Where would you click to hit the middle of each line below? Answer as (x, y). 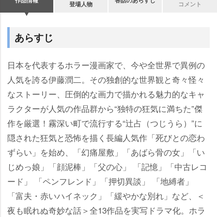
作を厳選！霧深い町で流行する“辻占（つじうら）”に (105, 123)
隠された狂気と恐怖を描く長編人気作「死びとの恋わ (106, 138)
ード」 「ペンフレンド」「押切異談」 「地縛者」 (100, 181)
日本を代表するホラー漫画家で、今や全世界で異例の (106, 65)
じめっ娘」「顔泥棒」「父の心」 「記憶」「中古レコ (107, 167)
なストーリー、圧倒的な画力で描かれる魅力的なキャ (106, 94)
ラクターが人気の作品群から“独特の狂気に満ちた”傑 (105, 108)
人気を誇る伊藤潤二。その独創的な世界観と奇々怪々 (106, 79)
